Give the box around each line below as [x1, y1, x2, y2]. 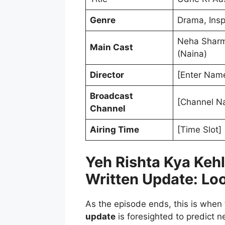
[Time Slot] [177, 125, 221, 135]
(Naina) [177, 49, 207, 59]
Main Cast [90, 42, 133, 53]
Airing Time [90, 125, 139, 135]
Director [90, 70, 124, 80]
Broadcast [90, 91, 133, 101]
